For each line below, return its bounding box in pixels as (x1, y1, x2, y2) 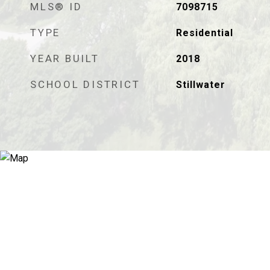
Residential (175, 27, 233, 39)
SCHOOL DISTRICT (30, 78, 140, 90)
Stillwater (175, 79, 225, 90)
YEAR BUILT (30, 52, 99, 64)
